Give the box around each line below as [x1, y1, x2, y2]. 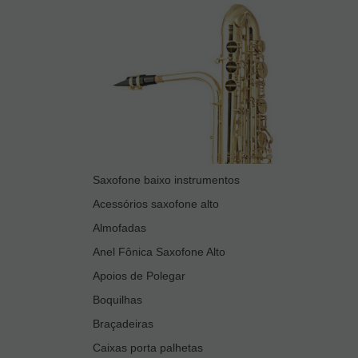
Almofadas [93, 221, 146, 235]
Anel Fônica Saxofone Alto [93, 245, 225, 259]
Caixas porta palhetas [93, 341, 203, 355]
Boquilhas [93, 293, 142, 307]
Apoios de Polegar [93, 269, 185, 283]
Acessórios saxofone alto [93, 197, 219, 211]
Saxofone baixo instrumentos [93, 173, 240, 187]
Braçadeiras [93, 317, 153, 331]
